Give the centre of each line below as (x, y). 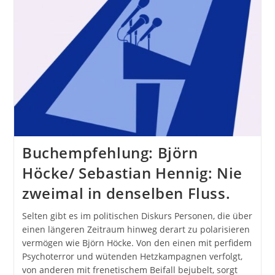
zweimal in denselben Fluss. (126, 193)
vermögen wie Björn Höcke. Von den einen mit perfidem (137, 243)
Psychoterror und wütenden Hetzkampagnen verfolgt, (132, 257)
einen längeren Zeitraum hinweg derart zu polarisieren (136, 230)
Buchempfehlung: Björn (110, 153)
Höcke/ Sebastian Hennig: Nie (132, 173)
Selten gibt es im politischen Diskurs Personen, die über (137, 216)
